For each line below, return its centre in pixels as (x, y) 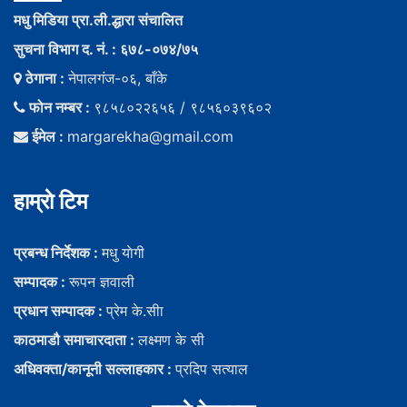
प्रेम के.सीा (139, 311)
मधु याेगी (123, 253)
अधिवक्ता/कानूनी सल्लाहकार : (94, 369)
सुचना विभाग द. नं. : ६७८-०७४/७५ (106, 50)
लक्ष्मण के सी (171, 340)
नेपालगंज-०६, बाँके (118, 79)
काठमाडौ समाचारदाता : (76, 340)
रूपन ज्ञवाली (102, 282)
